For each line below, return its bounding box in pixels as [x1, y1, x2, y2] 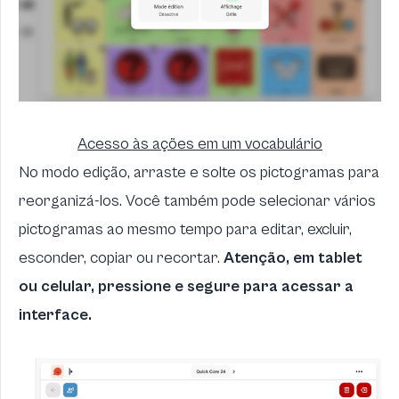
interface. [19, 305, 92, 325]
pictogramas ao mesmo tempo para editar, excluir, [19, 220, 352, 240]
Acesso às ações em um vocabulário [77, 134, 322, 154]
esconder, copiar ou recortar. [19, 248, 224, 268]
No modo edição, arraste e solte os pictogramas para [19, 163, 379, 183]
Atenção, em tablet [224, 248, 362, 268]
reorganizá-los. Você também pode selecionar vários [19, 191, 376, 211]
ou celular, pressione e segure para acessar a [19, 277, 354, 297]
